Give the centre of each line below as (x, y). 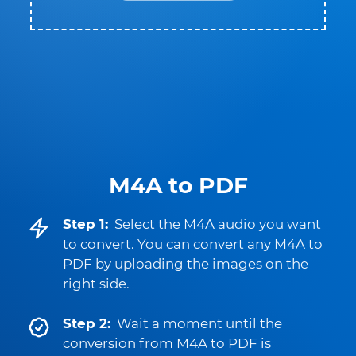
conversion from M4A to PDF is (167, 343)
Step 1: (85, 224)
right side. (96, 284)
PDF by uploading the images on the (186, 264)
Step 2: (87, 323)
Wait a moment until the (199, 323)
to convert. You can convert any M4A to (193, 244)
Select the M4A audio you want (218, 224)
